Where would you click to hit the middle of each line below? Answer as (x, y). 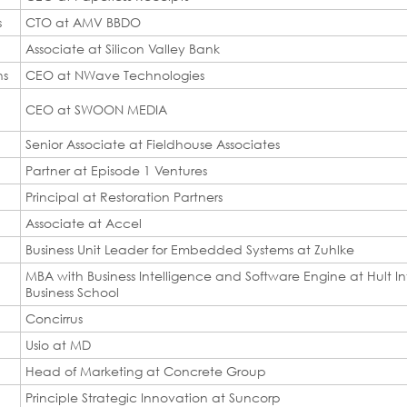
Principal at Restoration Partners (124, 196)
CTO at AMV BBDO (83, 22)
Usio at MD (58, 344)
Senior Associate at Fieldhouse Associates (153, 144)
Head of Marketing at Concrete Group (146, 371)
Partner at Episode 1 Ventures (116, 170)
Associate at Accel (84, 223)
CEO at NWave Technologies (115, 74)
